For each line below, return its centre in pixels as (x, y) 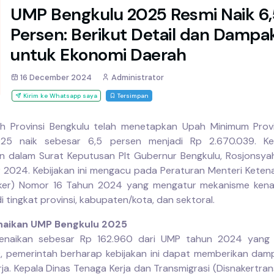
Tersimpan (132, 95)
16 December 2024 (55, 77)
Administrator (137, 77)
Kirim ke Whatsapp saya (59, 95)
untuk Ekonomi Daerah (98, 54)
